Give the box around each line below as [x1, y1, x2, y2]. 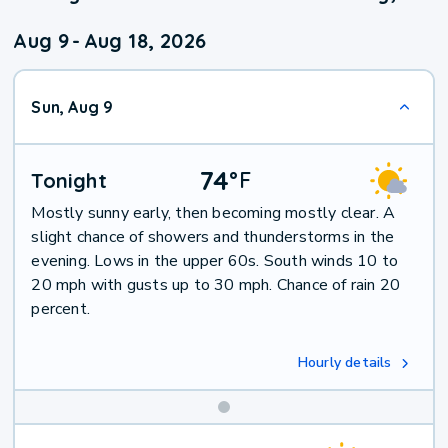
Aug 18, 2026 [83, 28, 207, 54]
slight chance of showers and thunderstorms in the [31, 226, 395, 249]
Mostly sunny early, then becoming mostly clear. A [31, 202, 396, 225]
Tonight [31, 168, 107, 194]
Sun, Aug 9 [31, 97, 114, 118]
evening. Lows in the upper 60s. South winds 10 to [31, 250, 399, 273]
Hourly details [297, 353, 392, 373]
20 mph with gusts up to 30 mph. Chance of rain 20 [31, 274, 401, 297]
